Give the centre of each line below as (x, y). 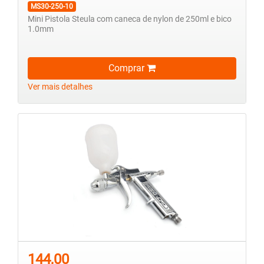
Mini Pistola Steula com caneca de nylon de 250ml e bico (130, 19)
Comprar (128, 68)
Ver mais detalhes (60, 87)
